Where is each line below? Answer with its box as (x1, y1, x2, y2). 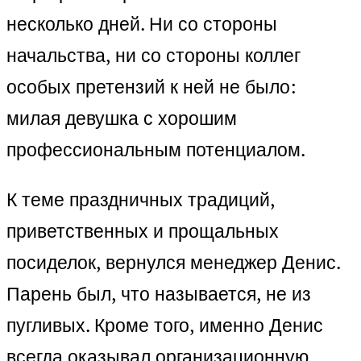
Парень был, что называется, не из (6, 281, 311, 307)
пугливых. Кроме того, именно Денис (6, 313, 323, 338)
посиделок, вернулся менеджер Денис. (6, 250, 340, 276)
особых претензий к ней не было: (6, 74, 297, 100)
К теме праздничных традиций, (6, 187, 275, 213)
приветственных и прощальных (6, 218, 279, 244)
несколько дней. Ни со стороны (6, 11, 277, 37)
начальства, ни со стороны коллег (6, 43, 301, 68)
